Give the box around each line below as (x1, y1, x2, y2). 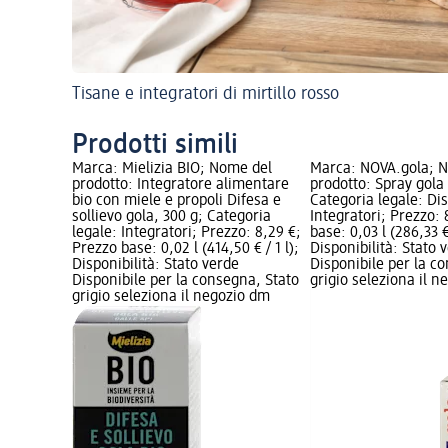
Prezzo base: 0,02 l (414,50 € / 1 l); (72, 240, 299, 257)
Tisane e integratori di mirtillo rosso (72, 84, 339, 103)
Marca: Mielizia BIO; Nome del (72, 160, 272, 177)
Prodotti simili (72, 130, 238, 159)
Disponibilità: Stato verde (72, 256, 239, 273)
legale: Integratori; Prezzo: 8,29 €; (72, 224, 301, 241)
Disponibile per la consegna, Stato (72, 272, 299, 289)
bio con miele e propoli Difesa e (72, 192, 281, 209)
